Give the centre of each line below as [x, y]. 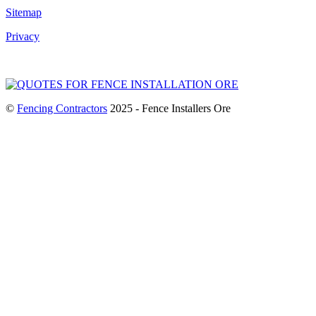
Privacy [23, 36]
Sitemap [24, 12]
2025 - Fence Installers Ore [169, 108]
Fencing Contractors [62, 108]
